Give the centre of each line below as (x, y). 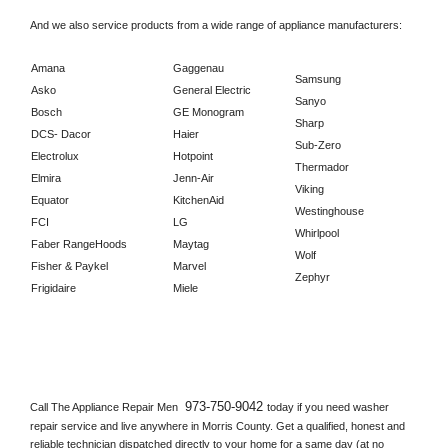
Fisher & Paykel (69, 265)
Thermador (322, 166)
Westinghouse (329, 210)
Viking (309, 188)
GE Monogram (208, 111)
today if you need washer (328, 406)
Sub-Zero (318, 144)
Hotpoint (193, 155)
